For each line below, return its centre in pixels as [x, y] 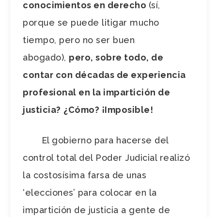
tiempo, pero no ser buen [79, 40]
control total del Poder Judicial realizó [107, 157]
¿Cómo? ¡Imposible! [108, 109]
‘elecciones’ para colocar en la [90, 192]
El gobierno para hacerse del [96, 140]
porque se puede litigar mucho [91, 22]
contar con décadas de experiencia [104, 75]
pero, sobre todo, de [116, 57]
